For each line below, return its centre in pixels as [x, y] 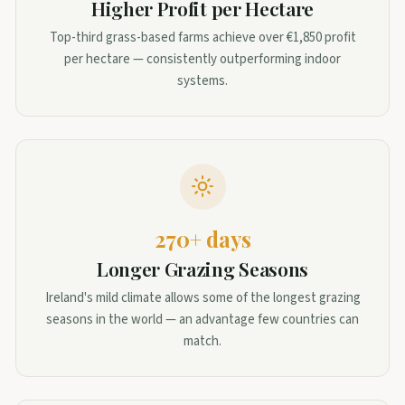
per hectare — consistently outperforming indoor [202, 60]
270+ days [202, 239]
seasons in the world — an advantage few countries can [202, 320]
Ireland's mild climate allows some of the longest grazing [202, 298]
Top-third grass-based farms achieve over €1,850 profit [202, 38]
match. [202, 342]
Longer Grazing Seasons [202, 268]
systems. [202, 81]
